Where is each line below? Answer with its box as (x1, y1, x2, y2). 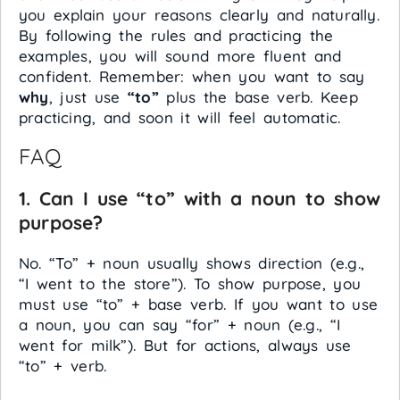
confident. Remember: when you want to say (19, 66, 365, 86)
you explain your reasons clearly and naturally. (19, 4, 379, 24)
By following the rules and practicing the (19, 25, 334, 45)
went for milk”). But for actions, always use (19, 335, 352, 354)
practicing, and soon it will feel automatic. (19, 107, 341, 127)
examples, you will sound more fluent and (19, 46, 342, 65)
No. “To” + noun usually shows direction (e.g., (19, 253, 365, 272)
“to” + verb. (19, 355, 107, 375)
